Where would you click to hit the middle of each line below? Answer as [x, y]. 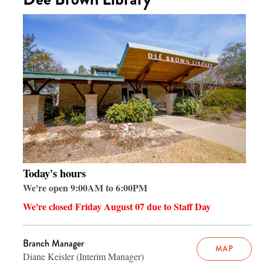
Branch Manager [53, 243]
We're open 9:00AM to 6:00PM [85, 187]
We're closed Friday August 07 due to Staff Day [117, 206]
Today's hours [54, 173]
